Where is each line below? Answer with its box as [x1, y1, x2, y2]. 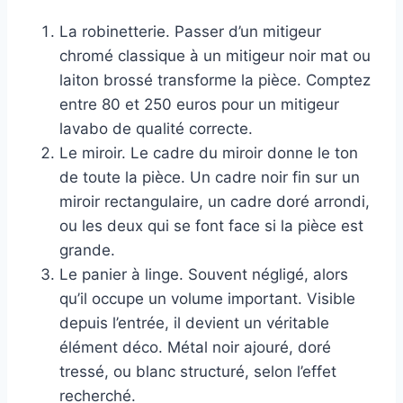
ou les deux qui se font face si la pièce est [59, 217, 363, 236]
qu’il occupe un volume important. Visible [59, 290, 355, 309]
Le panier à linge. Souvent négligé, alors [59, 265, 348, 284]
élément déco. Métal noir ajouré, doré [59, 338, 331, 357]
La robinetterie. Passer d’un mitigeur [59, 22, 321, 41]
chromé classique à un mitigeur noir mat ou [59, 47, 371, 66]
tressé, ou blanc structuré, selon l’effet [59, 363, 336, 381]
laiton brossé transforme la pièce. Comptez [59, 71, 371, 90]
